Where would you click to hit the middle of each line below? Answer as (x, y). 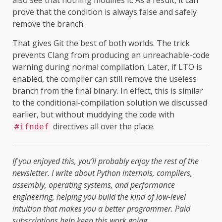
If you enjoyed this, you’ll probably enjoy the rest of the (106, 161)
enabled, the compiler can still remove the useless (105, 79)
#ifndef (32, 126)
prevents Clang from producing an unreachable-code (111, 55)
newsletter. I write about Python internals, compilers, (102, 173)
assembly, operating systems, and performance (94, 185)
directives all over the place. (103, 126)
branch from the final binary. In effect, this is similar (108, 90)
